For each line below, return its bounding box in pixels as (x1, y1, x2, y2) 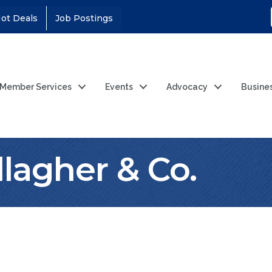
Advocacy (166, 82, 208, 92)
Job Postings (55, 13, 113, 24)
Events (105, 82, 134, 92)
